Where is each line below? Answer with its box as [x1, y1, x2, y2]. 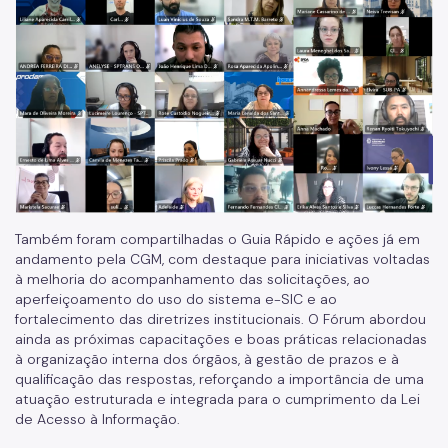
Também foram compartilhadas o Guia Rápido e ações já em [15, 229, 420, 248]
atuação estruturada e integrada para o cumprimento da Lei [15, 389, 420, 408]
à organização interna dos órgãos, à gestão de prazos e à [15, 349, 399, 368]
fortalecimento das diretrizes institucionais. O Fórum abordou [15, 309, 426, 328]
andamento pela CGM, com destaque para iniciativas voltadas [15, 249, 430, 268]
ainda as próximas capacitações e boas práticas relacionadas [15, 329, 427, 348]
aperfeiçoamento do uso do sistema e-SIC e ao [15, 289, 337, 308]
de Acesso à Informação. [15, 409, 180, 428]
